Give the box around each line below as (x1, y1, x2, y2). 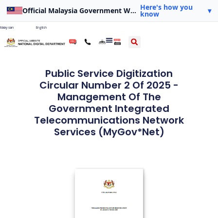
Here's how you (140, 2, 193, 12)
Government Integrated (49, 102, 169, 116)
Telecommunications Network (34, 113, 184, 127)
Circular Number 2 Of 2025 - (39, 78, 179, 92)
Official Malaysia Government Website (130, 6, 136, 15)
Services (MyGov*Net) (54, 125, 164, 139)
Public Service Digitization (45, 67, 173, 81)
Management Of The (57, 90, 161, 104)
